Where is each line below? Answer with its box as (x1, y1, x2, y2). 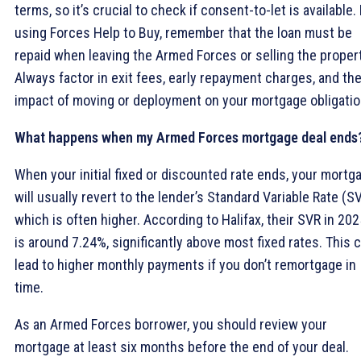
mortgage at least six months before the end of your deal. (15, 338, 349, 355)
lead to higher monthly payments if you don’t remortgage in (15, 255, 356, 273)
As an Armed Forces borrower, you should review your (15, 315, 327, 333)
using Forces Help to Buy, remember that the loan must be (15, 23, 352, 41)
